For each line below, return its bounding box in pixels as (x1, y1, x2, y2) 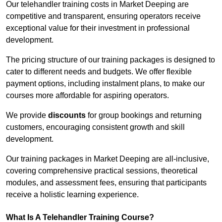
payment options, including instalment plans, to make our (6, 79, 205, 88)
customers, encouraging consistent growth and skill (6, 123, 185, 132)
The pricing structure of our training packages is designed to (6, 55, 215, 64)
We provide (6, 111, 48, 120)
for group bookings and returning (86, 111, 202, 120)
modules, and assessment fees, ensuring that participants (6, 178, 207, 187)
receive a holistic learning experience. (6, 190, 139, 199)
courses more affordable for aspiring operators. (6, 91, 169, 100)
